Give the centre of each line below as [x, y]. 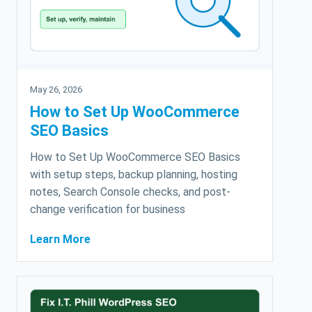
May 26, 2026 [56, 90]
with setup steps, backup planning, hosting [134, 175]
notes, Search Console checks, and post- [130, 192]
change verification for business [108, 210]
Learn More [60, 240]
